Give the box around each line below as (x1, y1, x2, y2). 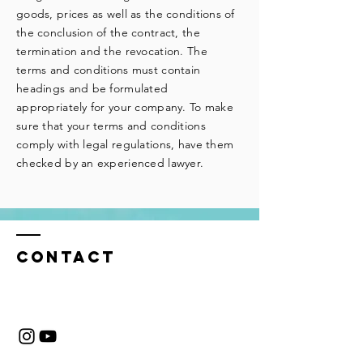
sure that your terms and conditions (16, 118, 206, 133)
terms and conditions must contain (16, 62, 201, 77)
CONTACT (16, 247, 116, 267)
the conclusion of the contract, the (16, 25, 200, 40)
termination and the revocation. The (16, 44, 207, 58)
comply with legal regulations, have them (16, 137, 234, 152)
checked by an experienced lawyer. (16, 156, 204, 170)
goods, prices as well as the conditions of (16, 6, 235, 21)
